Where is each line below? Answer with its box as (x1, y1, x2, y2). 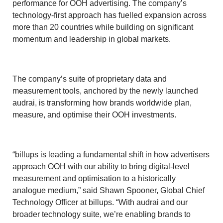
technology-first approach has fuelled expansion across (12, 10, 207, 19)
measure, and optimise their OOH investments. (12, 110, 176, 119)
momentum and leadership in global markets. (12, 34, 171, 43)
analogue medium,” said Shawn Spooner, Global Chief (12, 186, 205, 195)
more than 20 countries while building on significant (12, 22, 193, 31)
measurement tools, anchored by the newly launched (12, 86, 198, 95)
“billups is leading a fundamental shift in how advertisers (12, 150, 210, 159)
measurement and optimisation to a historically (12, 174, 176, 183)
